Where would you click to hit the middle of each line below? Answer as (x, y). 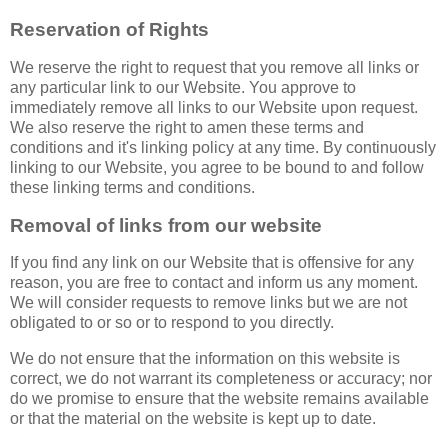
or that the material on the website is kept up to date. (193, 419)
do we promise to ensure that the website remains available (219, 399)
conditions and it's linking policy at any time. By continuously (223, 147)
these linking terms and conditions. (132, 187)
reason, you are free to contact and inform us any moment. (214, 283)
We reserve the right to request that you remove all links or (214, 67)
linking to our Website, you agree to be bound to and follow (217, 167)
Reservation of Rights (109, 29)
